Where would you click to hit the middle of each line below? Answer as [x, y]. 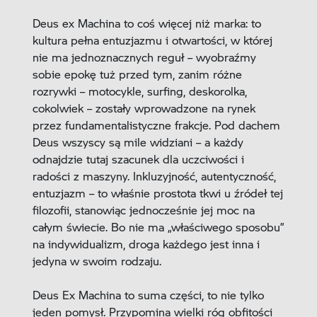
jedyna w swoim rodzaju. [97, 261]
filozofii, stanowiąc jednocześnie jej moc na [143, 210]
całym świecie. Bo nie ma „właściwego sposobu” [158, 227]
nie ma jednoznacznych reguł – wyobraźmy [144, 57]
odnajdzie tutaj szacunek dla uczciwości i [138, 159]
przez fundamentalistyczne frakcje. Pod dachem [156, 125]
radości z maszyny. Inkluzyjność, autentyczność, [154, 176]
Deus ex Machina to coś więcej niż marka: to [146, 23]
